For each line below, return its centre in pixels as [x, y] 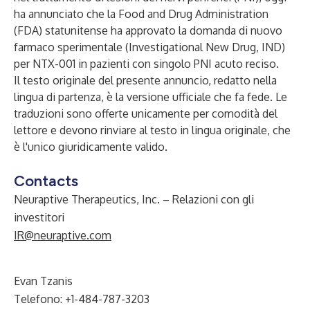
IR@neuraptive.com [63, 235]
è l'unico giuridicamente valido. [91, 147]
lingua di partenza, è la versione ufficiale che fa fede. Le [151, 97]
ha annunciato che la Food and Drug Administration [141, 14]
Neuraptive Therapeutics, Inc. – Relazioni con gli [134, 199]
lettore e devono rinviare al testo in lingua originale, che [152, 130]
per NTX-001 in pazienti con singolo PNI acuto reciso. [146, 64]
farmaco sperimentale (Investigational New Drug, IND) [149, 47]
